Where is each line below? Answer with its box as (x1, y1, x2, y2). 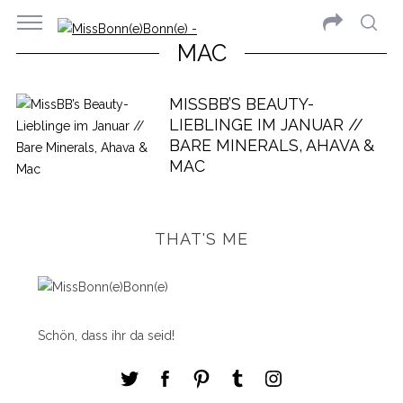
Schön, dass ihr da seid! (37, 328, 175, 343)
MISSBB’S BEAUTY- (168, 94, 314, 113)
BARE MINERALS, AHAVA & (168, 136, 374, 155)
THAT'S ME (155, 229, 248, 248)
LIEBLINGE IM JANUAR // (168, 115, 363, 134)
